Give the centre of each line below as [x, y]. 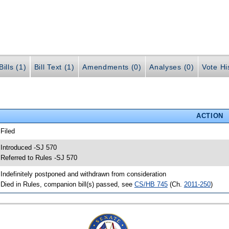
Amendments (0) [112, 67]
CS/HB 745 [151, 184]
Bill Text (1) [54, 67]
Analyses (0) [172, 67]
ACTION [210, 116]
